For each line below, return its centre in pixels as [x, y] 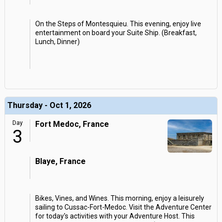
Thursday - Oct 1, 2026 [49, 105]
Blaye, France [60, 161]
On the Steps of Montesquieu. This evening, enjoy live [118, 24]
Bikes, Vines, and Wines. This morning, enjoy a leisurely [120, 198]
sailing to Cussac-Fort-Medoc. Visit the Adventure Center [123, 207]
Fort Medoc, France [72, 124]
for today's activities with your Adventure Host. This [115, 216]
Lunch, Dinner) [57, 42]
